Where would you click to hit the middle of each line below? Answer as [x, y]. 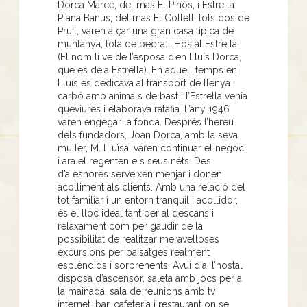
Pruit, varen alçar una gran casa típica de [146, 30]
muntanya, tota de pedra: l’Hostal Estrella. [148, 44]
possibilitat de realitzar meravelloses [138, 239]
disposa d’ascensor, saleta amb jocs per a [150, 278]
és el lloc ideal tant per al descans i [136, 213]
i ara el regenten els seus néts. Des [134, 161]
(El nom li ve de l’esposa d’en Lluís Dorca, [149, 57]
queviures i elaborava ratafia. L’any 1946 [144, 109]
